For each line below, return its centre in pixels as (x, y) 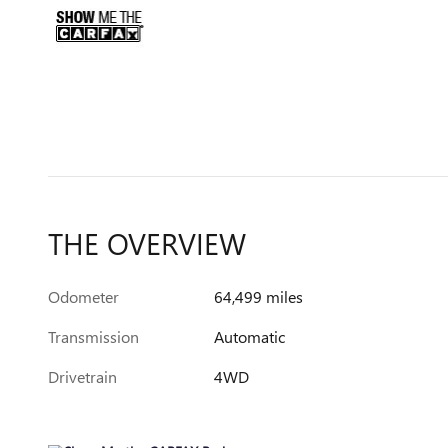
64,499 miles (259, 296)
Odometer (83, 296)
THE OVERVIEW (147, 242)
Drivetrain (82, 376)
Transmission (93, 336)
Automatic (250, 336)
